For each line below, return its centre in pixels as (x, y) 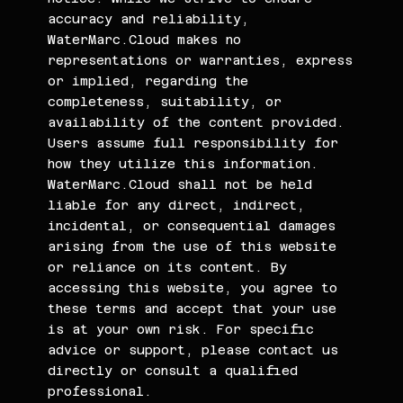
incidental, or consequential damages (192, 225)
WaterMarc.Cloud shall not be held (180, 184)
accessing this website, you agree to (193, 287)
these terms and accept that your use (193, 308)
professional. (100, 391)
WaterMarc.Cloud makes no (145, 39)
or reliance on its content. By (168, 267)
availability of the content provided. (197, 122)
